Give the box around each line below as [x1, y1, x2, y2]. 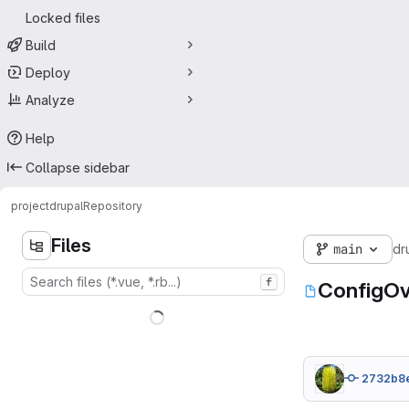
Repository [83, 198, 142, 213]
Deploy [26, 64, 70, 80]
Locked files [26, 9, 100, 26]
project [11, 198, 49, 213]
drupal [49, 198, 83, 213]
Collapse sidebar [26, 159, 130, 175]
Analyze [26, 91, 75, 108]
